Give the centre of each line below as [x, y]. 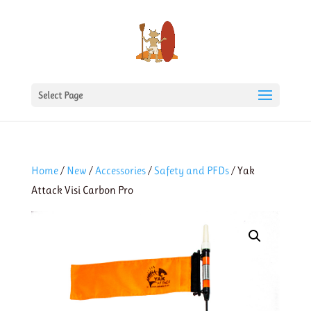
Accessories [120, 170]
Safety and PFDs [191, 170]
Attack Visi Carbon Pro [82, 190]
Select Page [60, 95]
